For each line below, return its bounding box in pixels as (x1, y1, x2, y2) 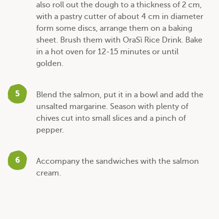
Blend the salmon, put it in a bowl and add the (36, 90, 203, 99)
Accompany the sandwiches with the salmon (36, 156, 199, 166)
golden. (36, 59, 64, 68)
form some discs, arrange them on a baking (36, 23, 192, 33)
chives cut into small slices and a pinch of (36, 113, 186, 123)
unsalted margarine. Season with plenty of (36, 102, 188, 111)
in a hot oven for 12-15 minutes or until (36, 47, 178, 56)
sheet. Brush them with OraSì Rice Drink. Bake (36, 35, 202, 44)
